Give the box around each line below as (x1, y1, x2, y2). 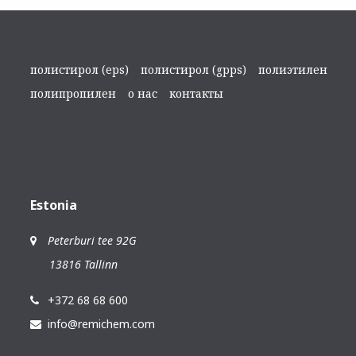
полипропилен (30, 86, 116, 101)
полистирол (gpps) (141, 62, 246, 77)
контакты (169, 86, 223, 101)
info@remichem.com (48, 316, 155, 331)
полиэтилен (258, 62, 327, 77)
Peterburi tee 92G (48, 233, 136, 248)
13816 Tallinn (30, 257, 118, 272)
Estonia (30, 196, 77, 214)
